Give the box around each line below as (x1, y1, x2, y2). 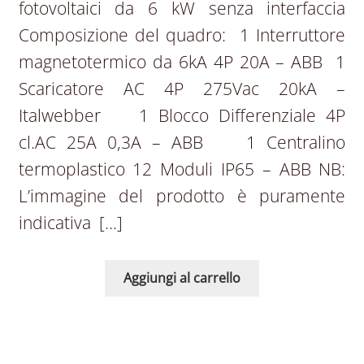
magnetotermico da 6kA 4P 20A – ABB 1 (18, 50, 346, 73)
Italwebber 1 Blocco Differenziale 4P (18, 103, 346, 127)
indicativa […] (18, 210, 123, 234)
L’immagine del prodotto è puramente (18, 184, 346, 207)
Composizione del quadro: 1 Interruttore (18, 23, 346, 46)
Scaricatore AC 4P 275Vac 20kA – (18, 76, 346, 100)
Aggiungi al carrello (123, 269, 240, 288)
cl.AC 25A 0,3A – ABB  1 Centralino (18, 130, 346, 154)
